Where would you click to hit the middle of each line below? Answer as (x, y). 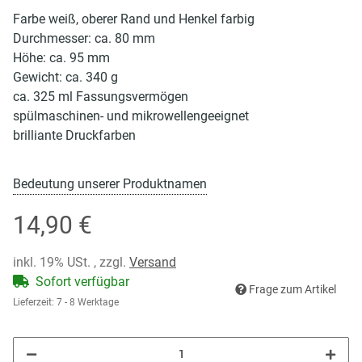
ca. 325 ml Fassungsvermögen (101, 96)
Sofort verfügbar (82, 281)
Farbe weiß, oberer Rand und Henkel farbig (134, 19)
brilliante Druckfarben (74, 135)
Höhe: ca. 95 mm (61, 57)
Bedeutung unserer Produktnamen (110, 183)
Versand (153, 262)
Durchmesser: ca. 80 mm (84, 38)
